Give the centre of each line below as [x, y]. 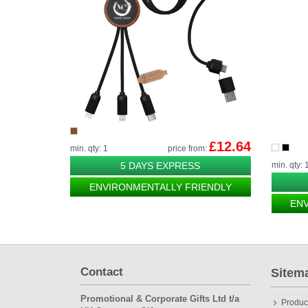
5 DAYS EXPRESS [161, 165]
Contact [102, 272]
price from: [188, 148]
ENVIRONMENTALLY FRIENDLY [160, 187]
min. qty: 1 [89, 148]
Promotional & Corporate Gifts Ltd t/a [160, 298]
